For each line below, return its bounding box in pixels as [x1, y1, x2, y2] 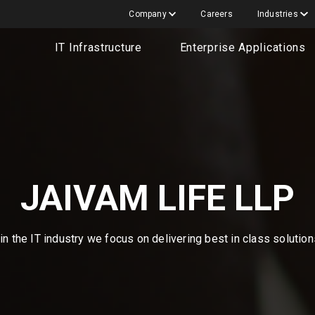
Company [129, 9, 169, 19]
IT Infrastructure [54, 41, 142, 54]
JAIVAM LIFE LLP [20, 178, 295, 219]
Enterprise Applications [179, 41, 306, 54]
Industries [257, 9, 301, 19]
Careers [200, 9, 233, 19]
